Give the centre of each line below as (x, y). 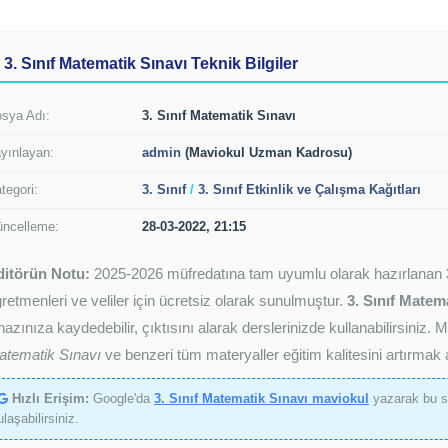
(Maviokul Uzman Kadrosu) (266, 152)
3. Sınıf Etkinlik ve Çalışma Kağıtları (309, 189)
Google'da (121, 398)
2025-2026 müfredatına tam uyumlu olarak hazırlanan (268, 273)
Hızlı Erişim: (50, 398)
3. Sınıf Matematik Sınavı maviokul (261, 398)
